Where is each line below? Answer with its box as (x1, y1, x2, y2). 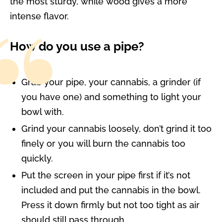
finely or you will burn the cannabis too (21, 138, 186, 149)
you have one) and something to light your (21, 91, 202, 102)
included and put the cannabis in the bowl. (21, 184, 201, 195)
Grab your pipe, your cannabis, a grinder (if (21, 76, 201, 87)
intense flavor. (9, 11, 69, 22)
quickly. (21, 153, 54, 164)
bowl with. (21, 106, 64, 117)
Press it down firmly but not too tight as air (21, 199, 200, 210)
